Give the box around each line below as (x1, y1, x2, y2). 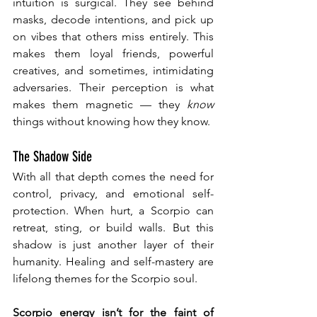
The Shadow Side (13, 148, 92, 166)
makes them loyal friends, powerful (13, 47, 214, 61)
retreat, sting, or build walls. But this (13, 221, 214, 235)
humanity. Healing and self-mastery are (13, 255, 214, 269)
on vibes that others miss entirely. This (13, 30, 214, 44)
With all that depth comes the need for (13, 170, 214, 184)
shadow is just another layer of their (13, 238, 214, 252)
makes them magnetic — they (13, 98, 187, 112)
